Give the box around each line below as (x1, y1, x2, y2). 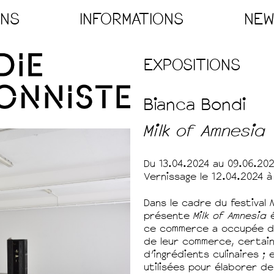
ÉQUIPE (80, 87, 131, 109)
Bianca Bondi (143, 94, 246, 116)
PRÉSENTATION (80, 34, 187, 57)
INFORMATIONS (80, 8, 184, 31)
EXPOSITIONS (143, 54, 240, 76)
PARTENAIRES (80, 113, 176, 136)
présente (143, 209, 193, 223)
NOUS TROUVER (80, 61, 198, 83)
